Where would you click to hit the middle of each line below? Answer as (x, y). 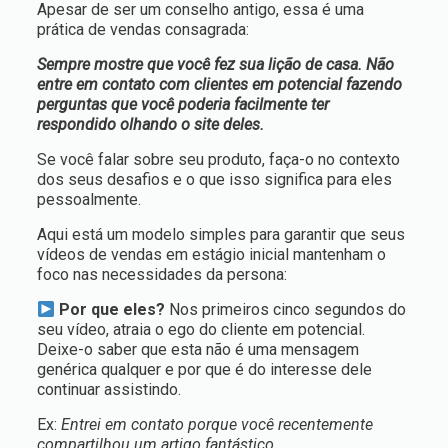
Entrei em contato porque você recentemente (216, 424)
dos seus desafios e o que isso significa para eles (214, 179)
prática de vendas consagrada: (142, 29)
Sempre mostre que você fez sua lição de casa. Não (215, 64)
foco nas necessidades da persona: (161, 274)
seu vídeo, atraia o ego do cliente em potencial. (200, 329)
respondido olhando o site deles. (150, 124)
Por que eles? (110, 309)
